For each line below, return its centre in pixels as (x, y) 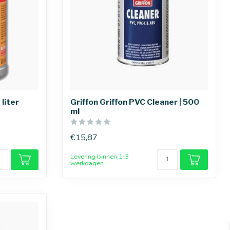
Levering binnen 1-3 (100, 156)
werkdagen (87, 163)
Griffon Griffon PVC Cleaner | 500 (135, 102)
